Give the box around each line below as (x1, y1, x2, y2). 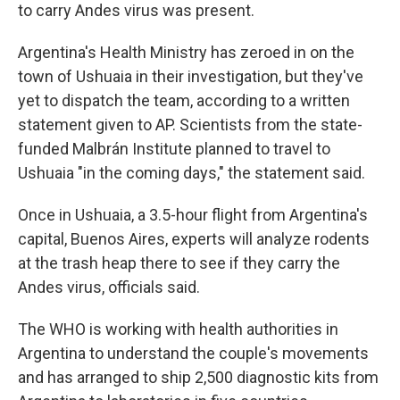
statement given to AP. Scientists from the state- (18, 115, 362, 134)
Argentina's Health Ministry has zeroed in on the (18, 43, 354, 62)
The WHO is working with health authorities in (18, 320, 338, 338)
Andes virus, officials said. (18, 278, 200, 296)
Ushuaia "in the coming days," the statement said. (18, 163, 365, 182)
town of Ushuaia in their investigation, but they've (18, 67, 363, 86)
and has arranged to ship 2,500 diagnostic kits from (18, 368, 379, 387)
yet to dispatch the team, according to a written (18, 91, 350, 110)
